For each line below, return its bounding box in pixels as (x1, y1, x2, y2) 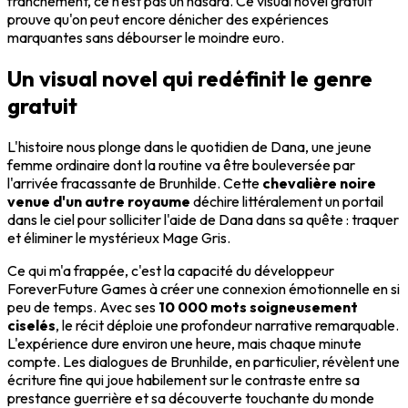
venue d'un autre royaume (7, 191, 190, 210)
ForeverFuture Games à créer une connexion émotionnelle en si (7, 279, 400, 298)
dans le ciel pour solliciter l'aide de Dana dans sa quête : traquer (7, 209, 399, 229)
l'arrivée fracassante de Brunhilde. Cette (7, 173, 262, 192)
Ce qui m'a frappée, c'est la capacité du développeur (7, 260, 334, 280)
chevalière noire (262, 173, 376, 192)
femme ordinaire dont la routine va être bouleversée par (7, 155, 355, 174)
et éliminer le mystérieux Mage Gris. (7, 228, 230, 247)
